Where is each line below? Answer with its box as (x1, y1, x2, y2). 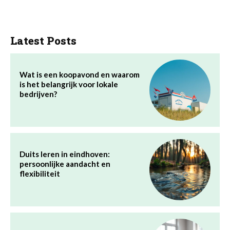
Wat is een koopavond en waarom (20, 69, 140, 79)
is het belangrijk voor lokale (20, 79, 118, 89)
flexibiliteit (20, 168, 60, 178)
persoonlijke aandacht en (20, 159, 110, 168)
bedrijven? (20, 89, 57, 99)
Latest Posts (10, 33, 76, 48)
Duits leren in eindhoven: (20, 149, 110, 159)
